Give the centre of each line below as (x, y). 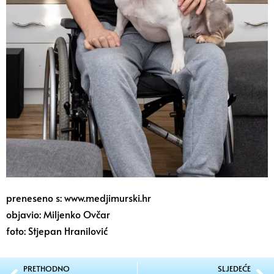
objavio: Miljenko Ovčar (58, 214)
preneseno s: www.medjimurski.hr (79, 198)
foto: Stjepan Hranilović (57, 231)
